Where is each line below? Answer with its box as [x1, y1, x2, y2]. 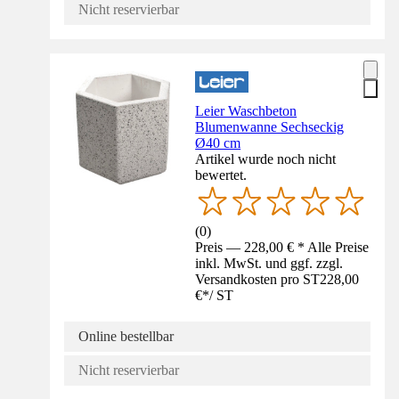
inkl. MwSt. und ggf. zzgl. [195, 255, 344, 271]
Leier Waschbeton [195, 103, 297, 119]
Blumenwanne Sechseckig [195, 119, 345, 135]
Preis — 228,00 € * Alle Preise [195, 239, 370, 255]
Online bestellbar [78, 328, 174, 344]
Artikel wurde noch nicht [195, 151, 337, 167]
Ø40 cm [195, 135, 241, 151]
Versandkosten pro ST [195, 271, 321, 287]
